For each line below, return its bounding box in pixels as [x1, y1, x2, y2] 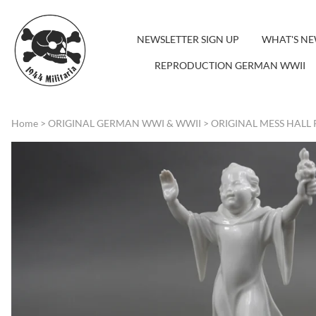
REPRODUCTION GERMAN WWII [154, 59, 306, 71]
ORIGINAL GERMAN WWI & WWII [48, 116, 201, 129]
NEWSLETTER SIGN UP [136, 32, 239, 45]
